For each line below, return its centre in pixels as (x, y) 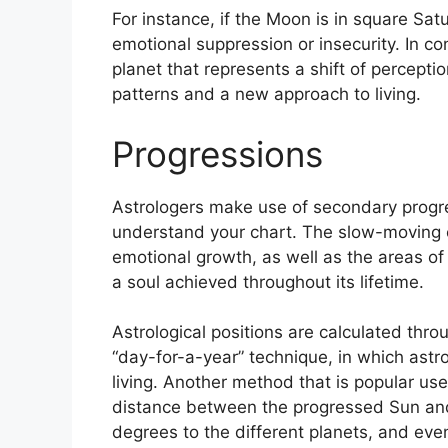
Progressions (217, 153)
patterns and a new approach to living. (266, 94)
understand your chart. (204, 231)
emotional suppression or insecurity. (256, 44)
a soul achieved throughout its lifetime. (268, 281)
